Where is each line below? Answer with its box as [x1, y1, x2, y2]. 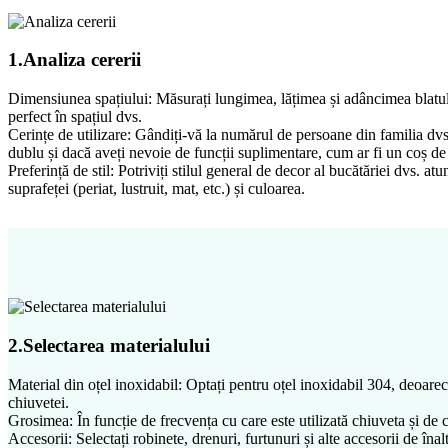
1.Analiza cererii [8, 49, 141, 71]
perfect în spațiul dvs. [8, 108, 142, 126]
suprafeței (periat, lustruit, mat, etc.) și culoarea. [8, 180, 305, 198]
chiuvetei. [8, 393, 69, 411]
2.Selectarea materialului [8, 334, 210, 356]
